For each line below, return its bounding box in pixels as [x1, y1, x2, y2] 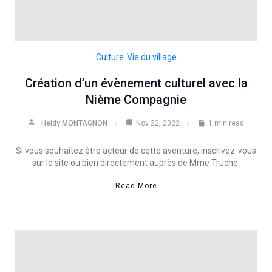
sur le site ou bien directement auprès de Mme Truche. [32, 157, 240, 168]
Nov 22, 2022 [136, 118, 180, 127]
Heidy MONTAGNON [41, 118, 107, 127]
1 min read [208, 118, 244, 127]
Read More [115, 181, 157, 190]
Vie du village [126, 52, 177, 62]
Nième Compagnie [86, 92, 186, 107]
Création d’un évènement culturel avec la [24, 75, 248, 90]
